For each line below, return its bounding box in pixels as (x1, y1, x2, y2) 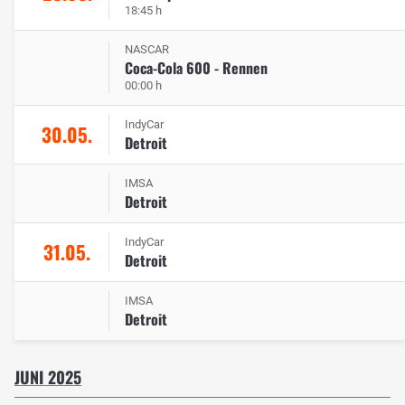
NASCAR (125, 42, 169, 56)
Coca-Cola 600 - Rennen (125, 56, 268, 79)
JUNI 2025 (14, 364, 81, 389)
